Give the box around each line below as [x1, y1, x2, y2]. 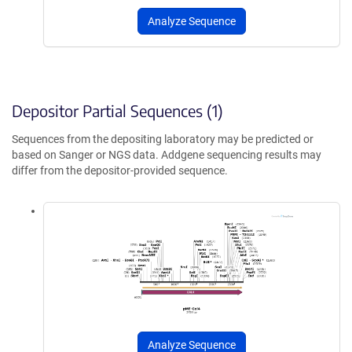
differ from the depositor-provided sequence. [12, 164, 228, 178]
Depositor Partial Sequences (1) [12, 101, 223, 121]
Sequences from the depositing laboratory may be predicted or [12, 133, 313, 146]
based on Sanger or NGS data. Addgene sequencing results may [12, 148, 321, 162]
